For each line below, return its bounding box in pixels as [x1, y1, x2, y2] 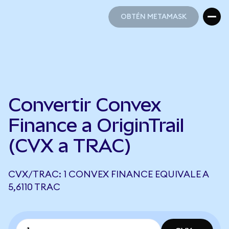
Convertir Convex [8, 94, 161, 116]
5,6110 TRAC [8, 182, 60, 192]
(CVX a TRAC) [8, 135, 131, 156]
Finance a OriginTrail [8, 114, 184, 136]
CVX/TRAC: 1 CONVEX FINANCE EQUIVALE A [8, 170, 209, 179]
